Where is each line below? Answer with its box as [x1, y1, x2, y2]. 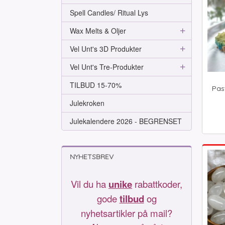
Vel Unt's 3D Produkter [70, 44, 142, 54]
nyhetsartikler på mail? [81, 206, 172, 219]
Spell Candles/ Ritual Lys [70, 8, 148, 18]
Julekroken [70, 98, 104, 108]
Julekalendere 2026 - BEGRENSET [70, 116, 182, 126]
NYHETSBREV [70, 152, 114, 161]
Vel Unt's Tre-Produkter [70, 62, 144, 72]
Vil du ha [71, 177, 108, 190]
